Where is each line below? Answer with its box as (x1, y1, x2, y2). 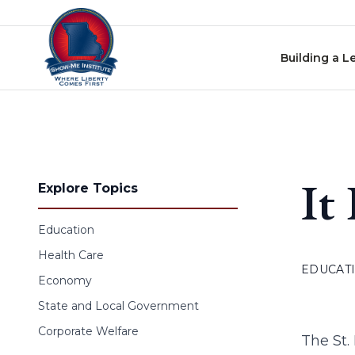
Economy (38, 273, 92, 288)
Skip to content (6, 8, 104, 23)
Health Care (38, 248, 104, 262)
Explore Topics (38, 181, 138, 196)
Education (38, 223, 94, 237)
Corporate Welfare (38, 324, 139, 338)
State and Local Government (38, 299, 199, 313)
